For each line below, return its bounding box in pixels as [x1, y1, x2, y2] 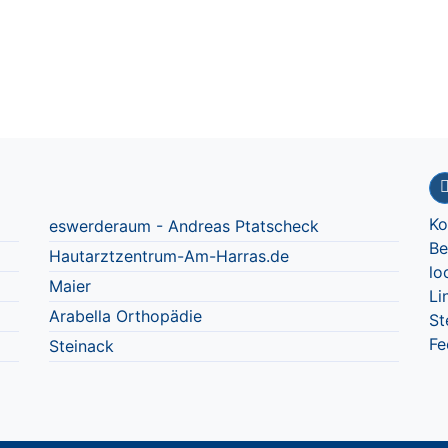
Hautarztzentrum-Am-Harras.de [49, 245, 289, 266]
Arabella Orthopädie [49, 305, 202, 326]
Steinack [49, 335, 114, 356]
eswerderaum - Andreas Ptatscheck [49, 215, 319, 236]
